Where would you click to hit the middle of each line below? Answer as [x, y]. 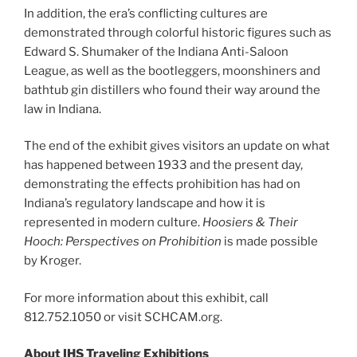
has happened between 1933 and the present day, [163, 165]
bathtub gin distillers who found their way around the [172, 90]
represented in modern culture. [113, 223]
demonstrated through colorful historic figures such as [178, 32]
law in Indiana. [63, 109]
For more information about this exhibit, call [146, 298]
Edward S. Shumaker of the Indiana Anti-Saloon [156, 51]
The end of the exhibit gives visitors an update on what [177, 146]
